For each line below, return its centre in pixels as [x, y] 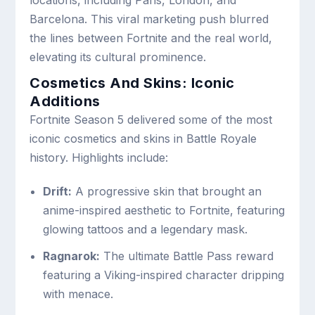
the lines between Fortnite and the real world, [151, 38]
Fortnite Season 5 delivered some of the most [151, 119]
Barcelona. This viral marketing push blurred [149, 19]
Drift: [57, 191]
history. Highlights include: [99, 157]
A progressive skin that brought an [166, 191]
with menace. [78, 294]
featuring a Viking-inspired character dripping [163, 275]
